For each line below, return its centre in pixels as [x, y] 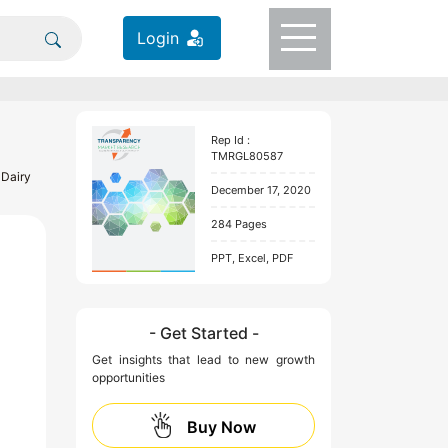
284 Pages [238, 223]
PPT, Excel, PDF [251, 257]
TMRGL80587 [246, 155]
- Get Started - [203, 332]
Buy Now [221, 426]
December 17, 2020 [260, 189]
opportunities [128, 377]
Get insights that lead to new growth [203, 359]
